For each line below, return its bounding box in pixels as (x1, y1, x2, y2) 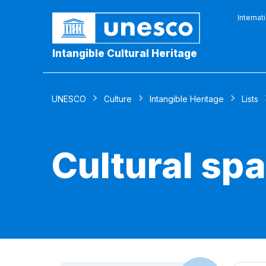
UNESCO (52, 94, 86, 104)
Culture (104, 94, 132, 104)
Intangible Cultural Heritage (52, 47, 197, 60)
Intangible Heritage (150, 94, 224, 104)
